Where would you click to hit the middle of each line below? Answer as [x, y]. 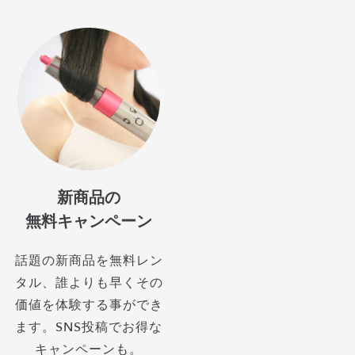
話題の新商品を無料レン [89, 261]
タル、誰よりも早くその [89, 283]
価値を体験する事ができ [89, 305]
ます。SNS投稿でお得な [89, 327]
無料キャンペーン [89, 221]
